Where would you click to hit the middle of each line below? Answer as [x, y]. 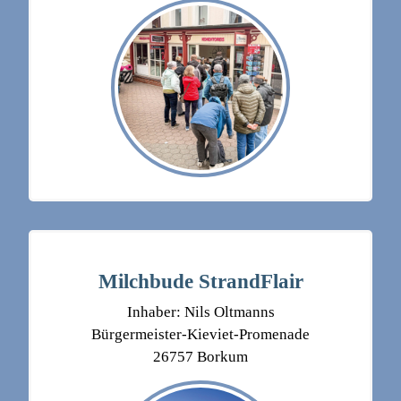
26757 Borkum [200, 357]
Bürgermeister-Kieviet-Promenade [200, 335]
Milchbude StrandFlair [200, 282]
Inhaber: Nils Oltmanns [200, 312]
